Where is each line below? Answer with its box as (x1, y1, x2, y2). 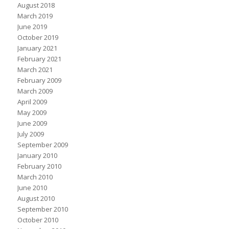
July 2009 (17, 129, 44, 139)
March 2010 (17, 172, 53, 182)
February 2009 (17, 76, 61, 85)
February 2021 (17, 54, 61, 64)
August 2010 (17, 194, 55, 203)
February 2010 (17, 162, 61, 171)
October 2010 (17, 215, 58, 225)
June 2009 (17, 119, 47, 128)
